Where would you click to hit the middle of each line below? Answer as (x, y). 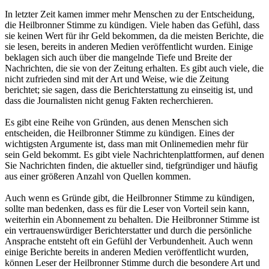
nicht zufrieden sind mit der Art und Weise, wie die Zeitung (117, 79)
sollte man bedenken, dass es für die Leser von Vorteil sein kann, (127, 209)
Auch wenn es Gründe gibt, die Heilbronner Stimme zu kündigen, (130, 198)
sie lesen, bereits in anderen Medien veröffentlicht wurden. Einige (129, 47)
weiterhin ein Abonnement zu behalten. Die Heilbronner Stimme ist (132, 219)
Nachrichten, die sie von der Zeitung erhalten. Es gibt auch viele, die (134, 68)
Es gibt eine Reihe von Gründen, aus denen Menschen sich (116, 122)
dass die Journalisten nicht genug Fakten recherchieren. (109, 101)
